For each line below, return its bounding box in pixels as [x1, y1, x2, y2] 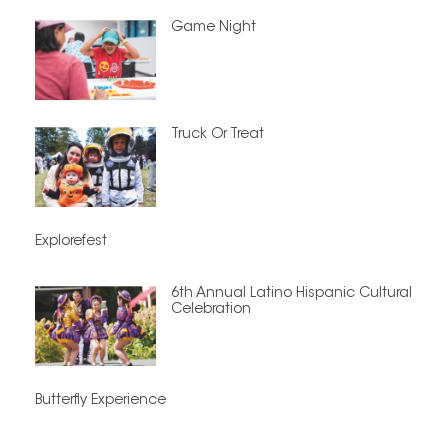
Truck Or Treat [170, 128, 264, 143]
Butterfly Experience [35, 393, 166, 408]
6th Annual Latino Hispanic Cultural [170, 287, 412, 302]
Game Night [170, 21, 256, 36]
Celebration [170, 303, 251, 318]
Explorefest [35, 235, 107, 250]
